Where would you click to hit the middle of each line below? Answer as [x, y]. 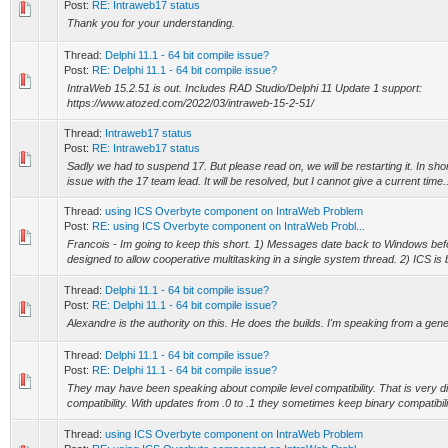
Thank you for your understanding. [151, 23]
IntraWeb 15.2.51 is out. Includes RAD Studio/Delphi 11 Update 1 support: [244, 88]
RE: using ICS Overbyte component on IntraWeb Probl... [228, 226]
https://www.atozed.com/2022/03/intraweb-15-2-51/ [190, 103]
